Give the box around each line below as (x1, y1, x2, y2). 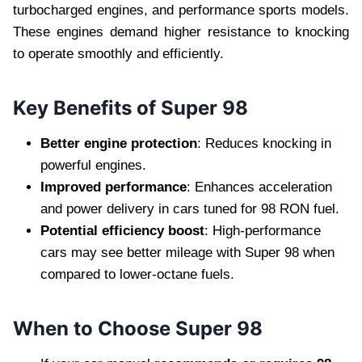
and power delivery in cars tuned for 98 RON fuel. (40, 200, 339, 217)
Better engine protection (40, 135, 197, 151)
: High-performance (204, 222, 321, 238)
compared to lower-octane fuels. (40, 266, 234, 282)
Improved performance (40, 179, 187, 195)
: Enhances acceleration (187, 179, 332, 195)
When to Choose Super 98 (13, 316, 263, 340)
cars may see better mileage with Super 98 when (40, 244, 335, 260)
